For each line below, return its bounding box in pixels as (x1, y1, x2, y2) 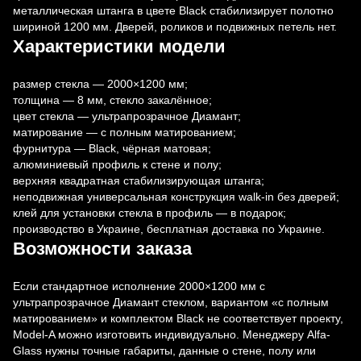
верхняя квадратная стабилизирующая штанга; (13, 174, 264, 188)
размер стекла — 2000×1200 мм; (13, 77, 188, 91)
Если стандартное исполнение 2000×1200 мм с (13, 280, 265, 293)
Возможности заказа (13, 239, 192, 259)
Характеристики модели (13, 37, 226, 57)
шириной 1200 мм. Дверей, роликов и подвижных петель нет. (13, 20, 337, 34)
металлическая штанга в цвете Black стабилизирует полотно (13, 4, 334, 18)
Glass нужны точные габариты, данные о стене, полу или (13, 344, 316, 358)
